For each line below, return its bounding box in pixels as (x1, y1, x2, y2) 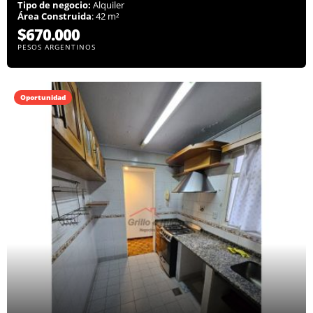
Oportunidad (20, 92, 66, 103)
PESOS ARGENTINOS (17, 42, 96, 52)
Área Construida (17, 10, 92, 23)
